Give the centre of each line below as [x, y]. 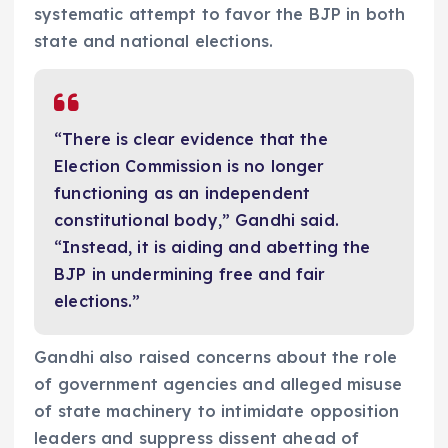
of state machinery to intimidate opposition [217, 411]
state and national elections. [154, 41]
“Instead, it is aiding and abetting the [212, 247]
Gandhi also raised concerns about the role [215, 357]
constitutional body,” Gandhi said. [196, 220]
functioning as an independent [182, 193]
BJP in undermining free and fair [190, 274]
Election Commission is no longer [189, 166]
